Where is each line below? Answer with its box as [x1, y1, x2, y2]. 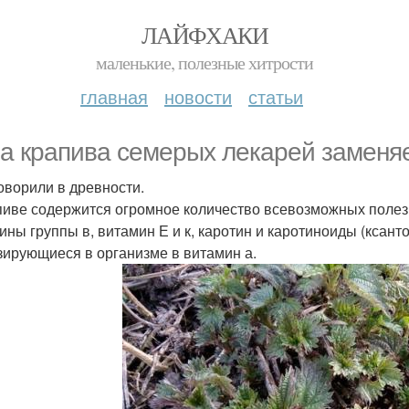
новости [164, 83, 232, 110]
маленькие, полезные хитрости [96, 50, 313, 75]
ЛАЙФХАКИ [141, 19, 268, 50]
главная [80, 83, 148, 110]
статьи [248, 83, 303, 110]
